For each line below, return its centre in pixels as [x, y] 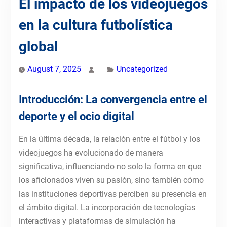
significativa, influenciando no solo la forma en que [110, 167]
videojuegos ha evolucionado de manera [91, 153]
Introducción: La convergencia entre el [113, 100]
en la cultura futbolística [96, 25]
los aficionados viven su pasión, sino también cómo [111, 180]
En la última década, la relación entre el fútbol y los [109, 139]
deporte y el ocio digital [76, 117]
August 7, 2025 [54, 69]
